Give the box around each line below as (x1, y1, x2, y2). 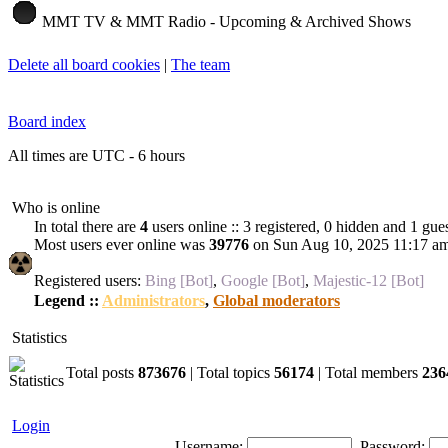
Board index (8, 112, 86, 130)
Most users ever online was (34, 235, 209, 253)
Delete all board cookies (8, 55, 160, 73)
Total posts (66, 363, 138, 381)
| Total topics (186, 363, 274, 381)
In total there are (34, 217, 140, 235)
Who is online (8, 198, 104, 216)
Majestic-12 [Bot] (313, 271, 424, 289)
